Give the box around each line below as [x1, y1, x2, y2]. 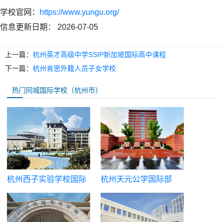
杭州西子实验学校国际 [7, 175, 86, 184]
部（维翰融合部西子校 [7, 190, 86, 199]
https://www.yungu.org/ [40, 7, 119, 16]
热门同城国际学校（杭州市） [12, 86, 102, 94]
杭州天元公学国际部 [101, 175, 172, 184]
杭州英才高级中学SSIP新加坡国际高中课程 [33, 50, 166, 58]
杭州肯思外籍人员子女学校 [33, 64, 116, 72]
